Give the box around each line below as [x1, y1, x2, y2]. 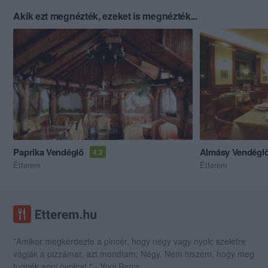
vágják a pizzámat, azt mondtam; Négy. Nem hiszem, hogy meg [13, 247, 255, 260]
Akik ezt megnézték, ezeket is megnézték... [13, 9, 197, 23]
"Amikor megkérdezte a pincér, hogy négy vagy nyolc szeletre [13, 234, 246, 247]
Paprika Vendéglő [13, 145, 84, 159]
